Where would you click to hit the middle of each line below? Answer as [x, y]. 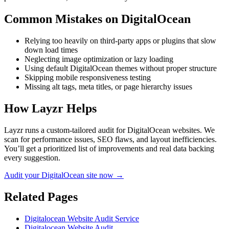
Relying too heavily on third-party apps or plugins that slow [120, 41]
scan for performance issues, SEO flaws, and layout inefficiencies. [110, 139]
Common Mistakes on [63, 19]
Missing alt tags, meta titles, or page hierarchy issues [108, 87]
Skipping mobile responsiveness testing [88, 78]
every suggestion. [32, 157]
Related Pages [41, 197]
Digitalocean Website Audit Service [82, 218]
